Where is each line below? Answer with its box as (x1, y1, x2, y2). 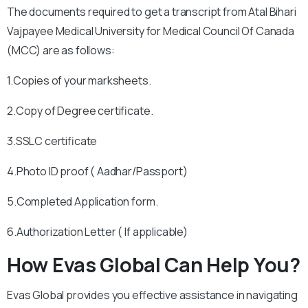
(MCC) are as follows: (7, 43, 115, 58)
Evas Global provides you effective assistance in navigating (7, 287, 298, 302)
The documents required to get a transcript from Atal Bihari (7, 4, 296, 19)
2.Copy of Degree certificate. (7, 103, 153, 118)
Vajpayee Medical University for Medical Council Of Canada (7, 23, 294, 38)
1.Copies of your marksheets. (7, 73, 151, 88)
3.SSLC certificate (7, 133, 98, 148)
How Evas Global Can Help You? (7, 251, 300, 278)
